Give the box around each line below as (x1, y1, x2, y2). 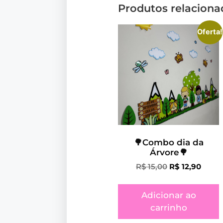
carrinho (150, 203, 187, 213)
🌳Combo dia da (133, 137, 204, 148)
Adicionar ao (141, 190, 196, 201)
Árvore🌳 (149, 147, 188, 158)
